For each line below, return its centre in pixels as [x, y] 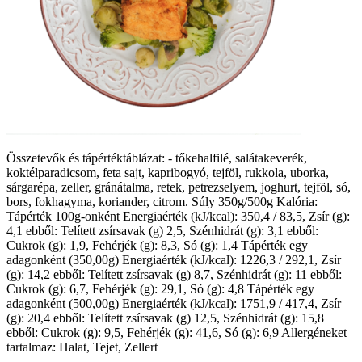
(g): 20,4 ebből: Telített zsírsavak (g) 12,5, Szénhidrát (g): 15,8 [165, 318]
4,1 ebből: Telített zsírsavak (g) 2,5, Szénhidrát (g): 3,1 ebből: [162, 230]
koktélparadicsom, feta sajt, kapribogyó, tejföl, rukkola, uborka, [168, 172]
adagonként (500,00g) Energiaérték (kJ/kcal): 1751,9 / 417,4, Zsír [174, 303]
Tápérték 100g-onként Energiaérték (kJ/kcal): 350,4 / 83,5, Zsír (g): [178, 216]
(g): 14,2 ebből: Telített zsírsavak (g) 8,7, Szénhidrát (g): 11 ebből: [174, 274]
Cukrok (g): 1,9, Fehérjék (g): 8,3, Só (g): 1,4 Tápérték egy [157, 245]
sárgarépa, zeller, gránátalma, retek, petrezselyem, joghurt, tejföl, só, [179, 187]
